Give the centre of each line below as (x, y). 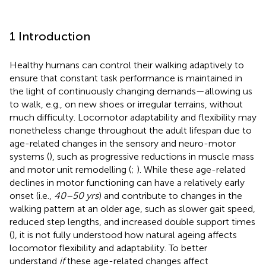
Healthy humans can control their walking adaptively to (127, 65)
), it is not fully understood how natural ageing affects (124, 235)
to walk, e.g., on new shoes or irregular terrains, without (126, 104)
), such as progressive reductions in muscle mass (152, 156)
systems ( (29, 156)
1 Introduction (50, 36)
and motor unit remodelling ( (70, 169)
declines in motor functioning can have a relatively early (127, 182)
